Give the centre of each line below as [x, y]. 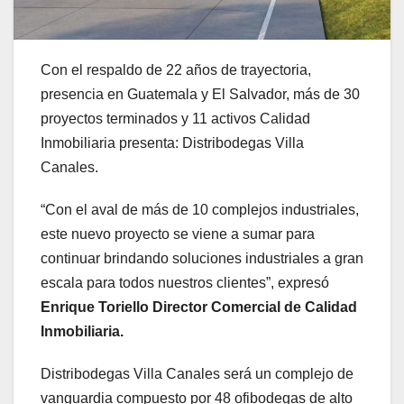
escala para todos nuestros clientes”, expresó [185, 283]
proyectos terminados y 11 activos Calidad [175, 119]
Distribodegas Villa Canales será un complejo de [197, 374]
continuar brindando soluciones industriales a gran [202, 259]
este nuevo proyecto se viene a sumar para [178, 234]
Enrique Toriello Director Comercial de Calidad [199, 308]
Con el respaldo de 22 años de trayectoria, [176, 70]
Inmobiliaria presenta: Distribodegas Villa [172, 143]
